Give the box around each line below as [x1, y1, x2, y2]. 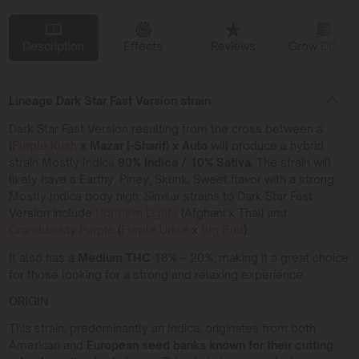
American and [8, 337, 83, 352]
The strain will [252, 155, 331, 169]
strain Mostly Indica [8, 155, 115, 169]
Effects [123, 38, 163, 53]
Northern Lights [95, 205, 178, 220]
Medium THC [77, 250, 151, 264]
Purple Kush [11, 138, 77, 152]
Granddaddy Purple [8, 222, 115, 236]
